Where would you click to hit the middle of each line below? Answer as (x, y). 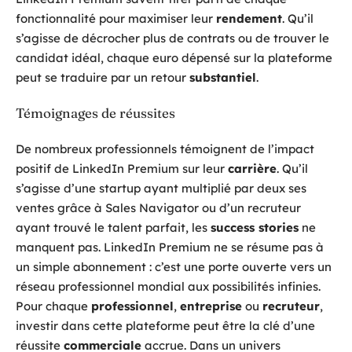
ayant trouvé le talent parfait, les (113, 227)
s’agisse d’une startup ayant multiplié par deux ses (161, 188)
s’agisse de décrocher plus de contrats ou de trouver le (172, 38)
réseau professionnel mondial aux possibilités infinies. (168, 286)
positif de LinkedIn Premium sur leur (122, 168)
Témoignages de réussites (95, 113)
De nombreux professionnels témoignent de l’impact (165, 148)
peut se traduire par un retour (103, 77)
